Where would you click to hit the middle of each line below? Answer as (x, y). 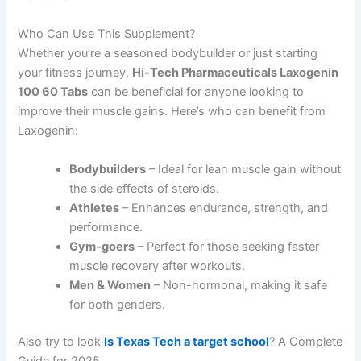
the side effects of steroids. (145, 188)
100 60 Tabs (53, 92)
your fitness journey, (75, 73)
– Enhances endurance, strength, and (224, 207)
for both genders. (118, 304)
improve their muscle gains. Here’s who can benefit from (172, 112)
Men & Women (110, 285)
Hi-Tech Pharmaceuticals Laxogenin (236, 73)
